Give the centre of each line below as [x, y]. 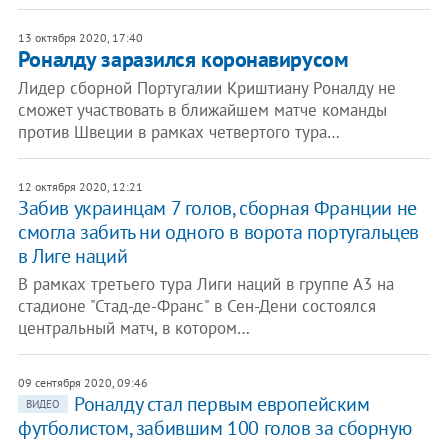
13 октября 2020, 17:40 [80, 37]
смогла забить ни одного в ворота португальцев [218, 232]
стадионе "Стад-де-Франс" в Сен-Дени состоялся [196, 306]
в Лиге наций [72, 256]
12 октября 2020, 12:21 [80, 186]
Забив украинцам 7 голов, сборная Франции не [217, 208]
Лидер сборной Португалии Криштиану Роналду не [206, 88]
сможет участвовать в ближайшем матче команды [202, 110]
